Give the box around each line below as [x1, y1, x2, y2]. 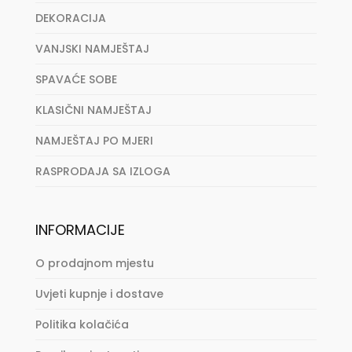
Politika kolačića [35, 317, 129, 333]
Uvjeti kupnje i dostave [35, 286, 163, 302]
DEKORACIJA [35, 10, 106, 27]
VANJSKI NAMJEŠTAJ [35, 41, 149, 57]
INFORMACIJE [35, 220, 125, 240]
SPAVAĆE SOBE [35, 71, 117, 88]
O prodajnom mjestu [35, 255, 154, 272]
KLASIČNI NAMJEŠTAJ [35, 102, 152, 119]
